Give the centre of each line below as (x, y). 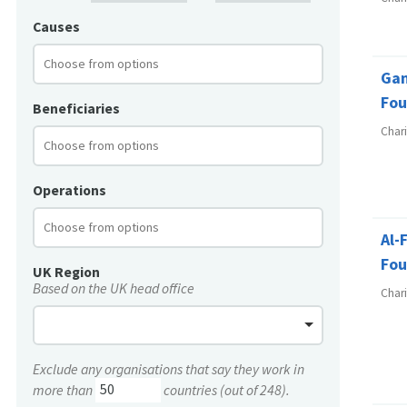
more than (64, 390)
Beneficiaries (76, 109)
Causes (56, 27)
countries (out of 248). (225, 390)
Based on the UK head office (114, 288)
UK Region (66, 272)
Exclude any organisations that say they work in (169, 369)
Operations (69, 190)
